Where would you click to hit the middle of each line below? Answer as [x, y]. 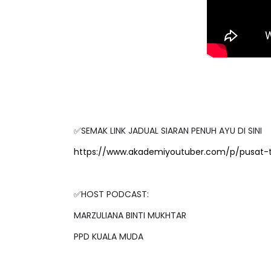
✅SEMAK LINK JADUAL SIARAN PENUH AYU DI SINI [168, 121]
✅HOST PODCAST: [111, 184]
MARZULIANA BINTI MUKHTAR [130, 205]
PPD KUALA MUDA [109, 227]
